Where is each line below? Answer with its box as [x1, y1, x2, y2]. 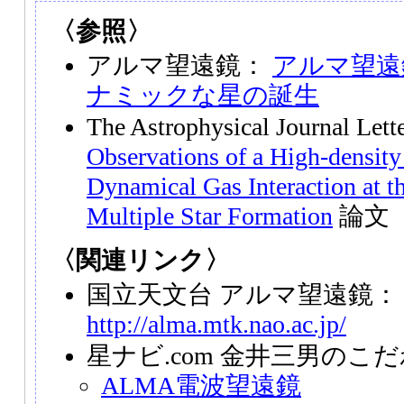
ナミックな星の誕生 [87, 80, 319, 109]
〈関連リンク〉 [50, 246, 230, 275]
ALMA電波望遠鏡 [101, 372, 301, 400]
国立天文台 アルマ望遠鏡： [87, 280, 399, 308]
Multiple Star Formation [87, 202, 333, 231]
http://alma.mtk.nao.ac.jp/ [87, 309, 346, 338]
